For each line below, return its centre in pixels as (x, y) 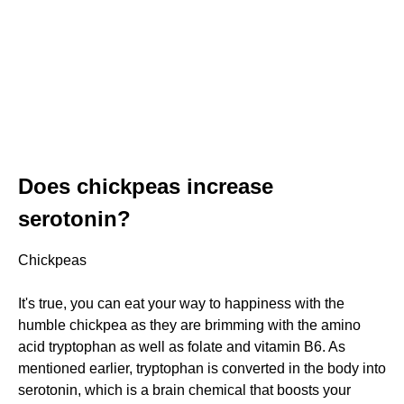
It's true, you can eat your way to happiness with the (181, 303)
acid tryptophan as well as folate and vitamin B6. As (182, 346)
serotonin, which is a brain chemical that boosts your (184, 390)
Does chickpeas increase (146, 186)
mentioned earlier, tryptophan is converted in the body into (202, 368)
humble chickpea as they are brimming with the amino (189, 325)
